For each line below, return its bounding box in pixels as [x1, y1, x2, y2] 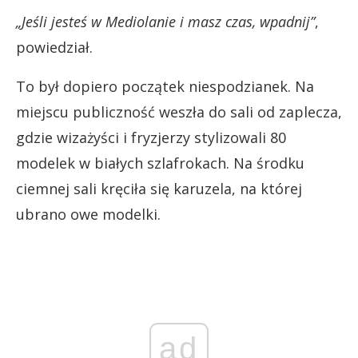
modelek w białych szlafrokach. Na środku [16, 153, 304, 173]
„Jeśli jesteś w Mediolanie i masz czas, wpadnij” [16, 12, 315, 31]
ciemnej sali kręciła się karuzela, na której [16, 179, 302, 198]
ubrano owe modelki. [16, 205, 161, 224]
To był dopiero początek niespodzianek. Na [16, 77, 314, 96]
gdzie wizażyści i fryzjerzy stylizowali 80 [16, 128, 286, 147]
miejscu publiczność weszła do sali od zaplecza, [16, 102, 342, 121]
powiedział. [16, 38, 93, 57]
